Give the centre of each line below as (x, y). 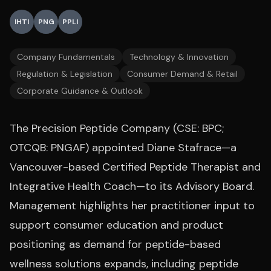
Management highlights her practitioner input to (132, 206)
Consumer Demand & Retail (182, 74)
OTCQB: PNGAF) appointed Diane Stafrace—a (123, 148)
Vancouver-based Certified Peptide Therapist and (135, 167)
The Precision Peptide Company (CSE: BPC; (117, 128)
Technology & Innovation (179, 57)
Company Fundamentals (66, 57)
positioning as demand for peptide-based (115, 244)
